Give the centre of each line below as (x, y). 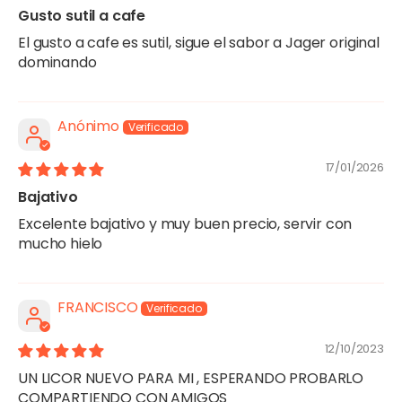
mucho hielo (61, 243)
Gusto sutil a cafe (82, 15)
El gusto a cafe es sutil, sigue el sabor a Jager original (199, 42)
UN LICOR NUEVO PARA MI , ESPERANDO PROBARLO (191, 378)
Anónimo (88, 126)
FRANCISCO (98, 307)
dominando (57, 62)
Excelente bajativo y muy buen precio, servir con (185, 223)
